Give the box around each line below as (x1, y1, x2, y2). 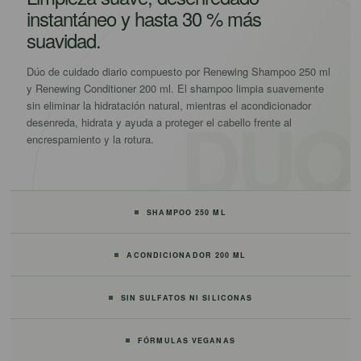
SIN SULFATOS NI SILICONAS (120, 292, 253, 303)
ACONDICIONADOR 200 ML (127, 249, 247, 260)
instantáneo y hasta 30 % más (26, 4, 261, 32)
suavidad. (26, 26, 101, 54)
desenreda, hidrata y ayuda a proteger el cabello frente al (26, 114, 292, 130)
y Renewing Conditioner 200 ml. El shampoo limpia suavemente (26, 81, 324, 96)
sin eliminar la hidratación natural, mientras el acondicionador (26, 98, 311, 113)
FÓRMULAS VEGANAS (138, 334, 235, 346)
